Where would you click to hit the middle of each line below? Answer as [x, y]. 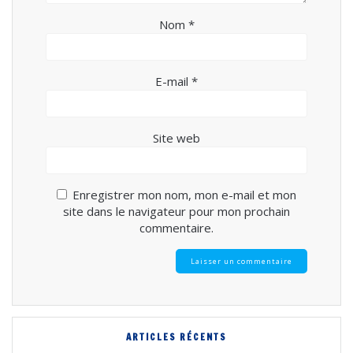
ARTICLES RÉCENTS [176, 337]
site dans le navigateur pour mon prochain [176, 211]
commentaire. [176, 227]
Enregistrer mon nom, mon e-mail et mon [184, 194]
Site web [176, 137]
